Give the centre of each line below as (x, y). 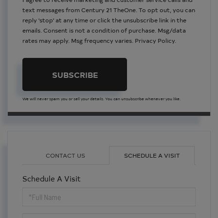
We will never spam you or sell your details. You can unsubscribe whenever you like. (101, 98)
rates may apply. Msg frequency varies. (79, 40)
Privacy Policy (155, 40)
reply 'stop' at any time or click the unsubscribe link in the (104, 20)
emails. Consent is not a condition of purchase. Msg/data (104, 30)
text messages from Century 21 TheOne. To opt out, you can (109, 9)
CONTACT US (65, 155)
